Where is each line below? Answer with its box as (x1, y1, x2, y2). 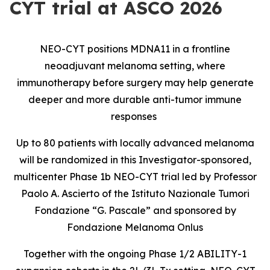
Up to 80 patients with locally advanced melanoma (16, 137, 254, 149)
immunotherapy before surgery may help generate (16, 77, 254, 89)
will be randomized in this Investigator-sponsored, (19, 154, 251, 166)
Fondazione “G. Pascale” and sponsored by (34, 204, 236, 216)
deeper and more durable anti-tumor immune (28, 93, 242, 105)
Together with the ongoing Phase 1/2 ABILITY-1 (24, 248, 246, 260)
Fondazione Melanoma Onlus (67, 221, 203, 233)
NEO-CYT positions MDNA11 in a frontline (40, 43, 230, 55)
